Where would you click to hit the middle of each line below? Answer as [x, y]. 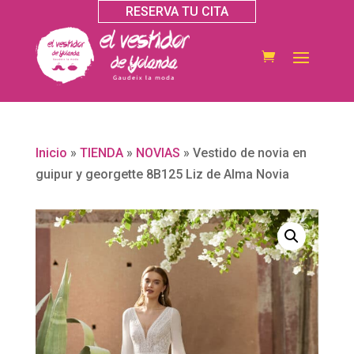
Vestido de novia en [249, 153]
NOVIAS [158, 153]
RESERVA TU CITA [177, 11]
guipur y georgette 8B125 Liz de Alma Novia [162, 174]
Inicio [51, 153]
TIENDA [101, 153]
